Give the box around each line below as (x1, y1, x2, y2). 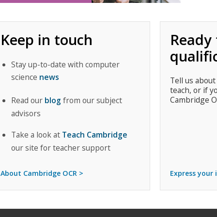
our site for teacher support (11, 142, 110, 153)
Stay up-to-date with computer (11, 59, 120, 70)
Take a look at (11, 129, 62, 140)
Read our (11, 95, 45, 106)
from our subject (61, 95, 122, 106)
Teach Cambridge (62, 129, 127, 140)
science (11, 71, 39, 82)
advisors (11, 108, 41, 119)
